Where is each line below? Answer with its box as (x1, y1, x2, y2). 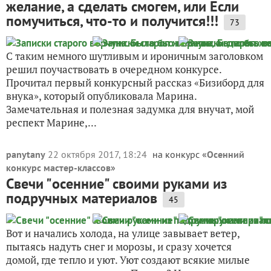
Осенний (207, 148, 244, 160)
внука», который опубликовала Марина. (6, 89, 197, 103)
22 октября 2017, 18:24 (48, 148, 149, 160)
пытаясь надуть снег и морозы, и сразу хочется (6, 240, 232, 253)
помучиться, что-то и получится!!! (6, 11, 218, 30)
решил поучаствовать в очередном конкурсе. (6, 62, 226, 76)
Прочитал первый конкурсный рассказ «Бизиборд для (6, 76, 264, 90)
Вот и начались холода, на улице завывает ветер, (6, 226, 240, 240)
